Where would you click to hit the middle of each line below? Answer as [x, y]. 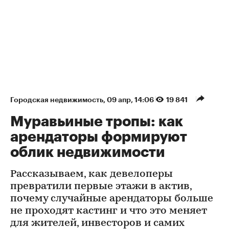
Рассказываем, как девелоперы [91, 174]
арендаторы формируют [99, 137]
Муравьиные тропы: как [97, 121]
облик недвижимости [88, 152]
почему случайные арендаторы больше [112, 199]
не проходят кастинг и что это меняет [109, 211]
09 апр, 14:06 [131, 99]
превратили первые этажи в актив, [101, 186]
